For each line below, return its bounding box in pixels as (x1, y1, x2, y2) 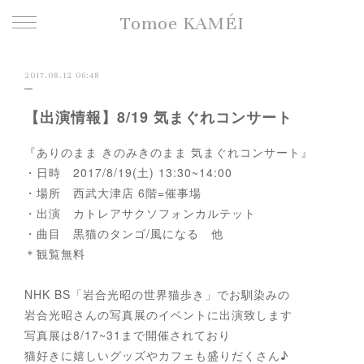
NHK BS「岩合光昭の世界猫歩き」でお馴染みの (24, 286, 290, 302)
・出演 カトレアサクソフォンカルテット (24, 205, 256, 221)
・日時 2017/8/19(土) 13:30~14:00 (24, 164, 232, 180)
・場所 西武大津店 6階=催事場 (24, 184, 201, 201)
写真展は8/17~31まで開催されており (24, 327, 231, 343)
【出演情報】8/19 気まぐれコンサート (24, 106, 292, 128)
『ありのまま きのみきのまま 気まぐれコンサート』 (24, 144, 313, 160)
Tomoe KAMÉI (119, 12, 245, 34)
